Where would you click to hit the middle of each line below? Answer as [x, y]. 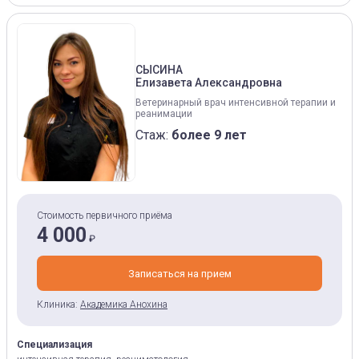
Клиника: [57, 305]
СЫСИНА [159, 69]
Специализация [54, 345]
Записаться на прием [179, 273]
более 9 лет [209, 135]
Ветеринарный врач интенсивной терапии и [236, 102]
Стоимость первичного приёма [105, 216]
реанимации [164, 113]
